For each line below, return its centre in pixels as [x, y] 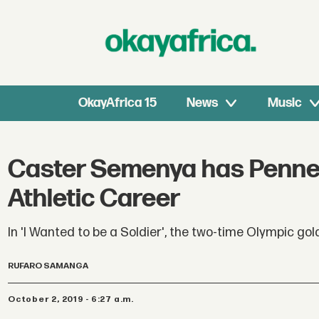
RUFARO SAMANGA [48, 266]
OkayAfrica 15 [118, 103]
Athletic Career [94, 199]
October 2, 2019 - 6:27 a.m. [74, 299]
